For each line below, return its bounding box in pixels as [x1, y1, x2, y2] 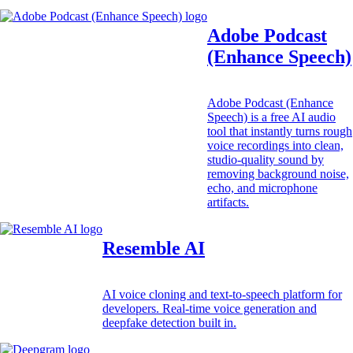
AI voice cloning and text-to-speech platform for [102, 287, 342, 301]
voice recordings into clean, [207, 138, 344, 152]
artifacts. [207, 195, 249, 209]
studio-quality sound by [207, 152, 324, 166]
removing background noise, [207, 166, 349, 180]
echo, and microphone [207, 180, 318, 195]
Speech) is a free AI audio [207, 110, 336, 124]
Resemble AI [102, 237, 205, 258]
